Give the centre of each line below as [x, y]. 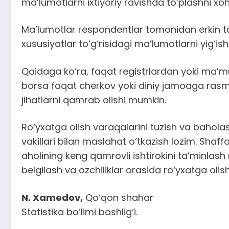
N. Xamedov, [52, 197]
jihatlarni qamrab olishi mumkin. [94, 100]
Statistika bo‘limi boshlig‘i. [79, 212]
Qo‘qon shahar [118, 197]
